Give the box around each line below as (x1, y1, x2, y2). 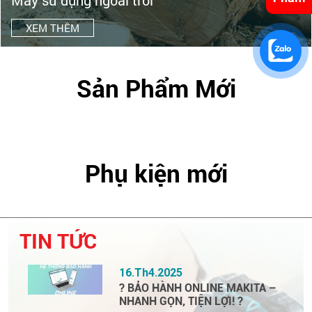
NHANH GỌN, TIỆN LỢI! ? (118, 295, 243, 308)
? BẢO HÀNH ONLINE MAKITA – (118, 281, 276, 295)
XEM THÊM (26, 21, 79, 35)
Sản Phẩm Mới (76, 75, 236, 104)
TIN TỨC (19, 229, 97, 253)
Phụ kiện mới (84, 160, 228, 189)
